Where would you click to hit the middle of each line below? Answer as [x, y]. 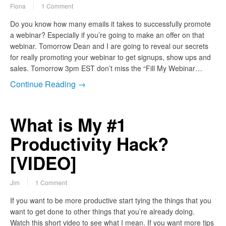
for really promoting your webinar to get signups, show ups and [110, 57]
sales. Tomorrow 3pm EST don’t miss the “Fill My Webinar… [106, 68]
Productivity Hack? [89, 144]
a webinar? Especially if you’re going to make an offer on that [107, 35]
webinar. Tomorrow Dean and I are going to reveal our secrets [109, 46]
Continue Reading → [48, 84]
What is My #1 [68, 125]
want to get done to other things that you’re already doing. [102, 212]
